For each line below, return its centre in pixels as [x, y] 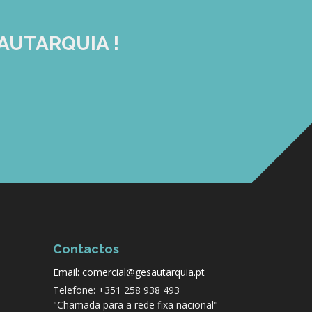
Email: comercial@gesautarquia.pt [129, 272]
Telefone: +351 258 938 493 [116, 290]
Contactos [86, 249]
